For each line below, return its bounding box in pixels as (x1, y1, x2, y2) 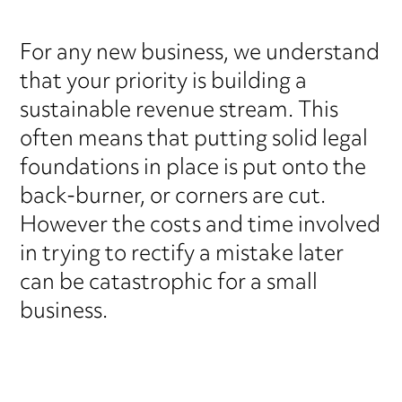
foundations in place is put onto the (20, 145, 367, 191)
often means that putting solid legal (20, 117, 369, 162)
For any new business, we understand (20, 31, 380, 76)
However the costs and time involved (20, 203, 381, 249)
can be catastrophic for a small (20, 260, 319, 306)
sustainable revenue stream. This (20, 88, 339, 134)
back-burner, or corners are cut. (20, 174, 327, 220)
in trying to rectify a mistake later (20, 232, 345, 277)
